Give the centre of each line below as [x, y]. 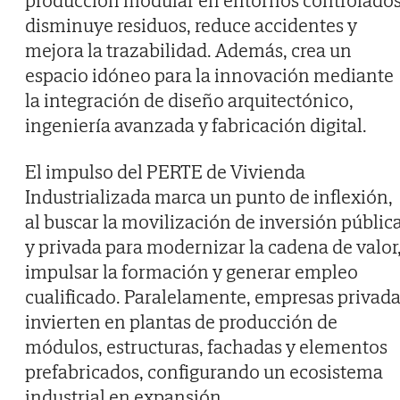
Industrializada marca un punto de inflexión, [209, 197]
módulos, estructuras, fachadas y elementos [206, 347]
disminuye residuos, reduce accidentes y [191, 25]
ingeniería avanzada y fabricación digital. [196, 125]
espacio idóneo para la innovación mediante [209, 75]
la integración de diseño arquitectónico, [189, 100]
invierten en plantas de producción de [181, 322]
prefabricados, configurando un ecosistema [204, 372]
